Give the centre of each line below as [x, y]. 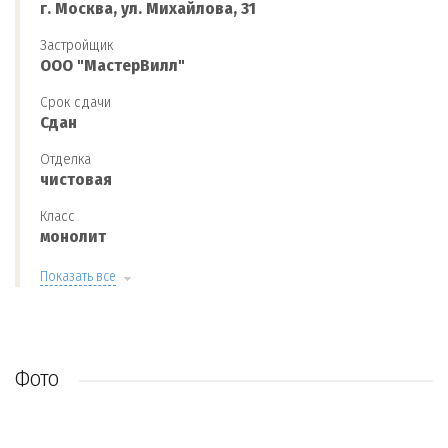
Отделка [65, 159]
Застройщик [76, 45]
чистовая [76, 179]
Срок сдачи [75, 102]
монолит [73, 236]
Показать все [78, 276]
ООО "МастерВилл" [112, 65]
